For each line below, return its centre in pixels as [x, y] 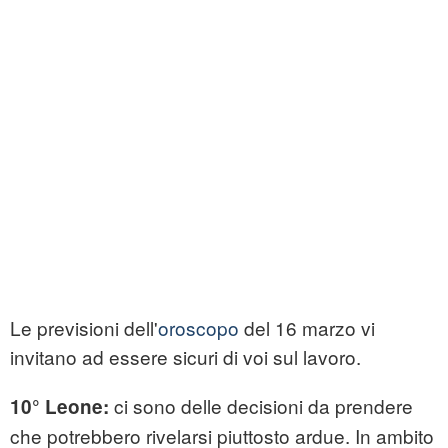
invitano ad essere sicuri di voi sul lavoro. [185, 357]
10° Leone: [62, 407]
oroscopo [198, 328]
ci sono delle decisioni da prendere [263, 406]
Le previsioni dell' [84, 328]
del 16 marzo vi [307, 328]
